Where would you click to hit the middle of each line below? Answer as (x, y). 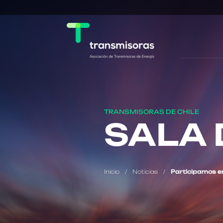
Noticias (145, 171)
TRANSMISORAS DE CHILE (152, 111)
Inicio (112, 171)
